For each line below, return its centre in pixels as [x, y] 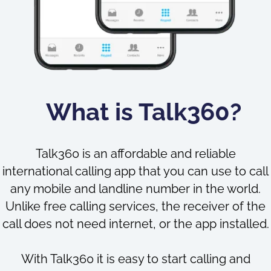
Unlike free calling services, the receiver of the [135, 206]
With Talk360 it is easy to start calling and [135, 259]
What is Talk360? [144, 111]
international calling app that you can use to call [135, 171]
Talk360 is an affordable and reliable [135, 153]
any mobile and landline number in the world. [135, 188]
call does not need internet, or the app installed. [135, 224]
